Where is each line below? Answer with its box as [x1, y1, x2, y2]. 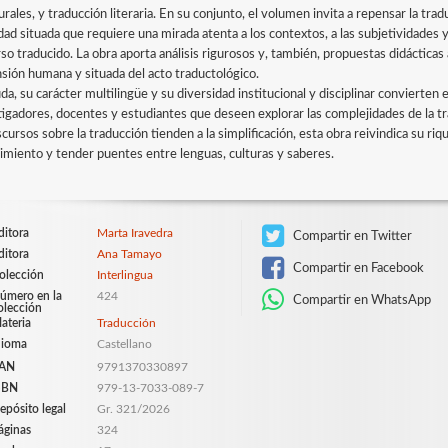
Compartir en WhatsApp [290, 293, 432, 306]
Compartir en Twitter [290, 229, 413, 242]
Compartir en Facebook [290, 261, 425, 274]
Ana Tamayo [96, 247, 162, 260]
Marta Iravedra [96, 226, 173, 239]
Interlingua [96, 268, 153, 281]
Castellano [96, 337, 152, 350]
